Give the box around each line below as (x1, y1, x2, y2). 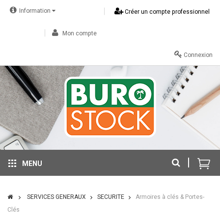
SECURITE (97, 192, 124, 201)
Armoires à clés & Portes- (136, 192, 204, 201)
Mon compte (61, 29, 97, 38)
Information (19, 6, 52, 15)
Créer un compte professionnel (123, 7, 210, 16)
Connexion (182, 51, 213, 59)
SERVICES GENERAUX (27, 192, 86, 201)
